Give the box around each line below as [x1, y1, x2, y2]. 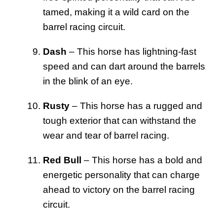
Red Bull [43, 154, 81, 165]
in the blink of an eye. [43, 75, 133, 86]
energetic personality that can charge [43, 169, 200, 180]
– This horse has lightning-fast [67, 46, 196, 57]
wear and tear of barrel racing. [43, 130, 169, 141]
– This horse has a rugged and [70, 100, 202, 111]
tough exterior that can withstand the [43, 115, 196, 126]
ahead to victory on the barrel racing [43, 184, 195, 195]
